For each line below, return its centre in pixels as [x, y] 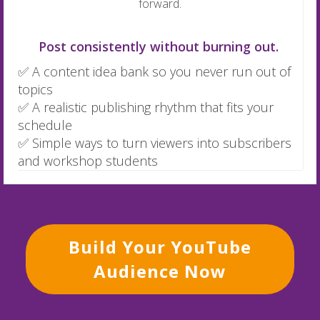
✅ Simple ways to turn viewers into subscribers [155, 143]
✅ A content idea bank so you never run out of [154, 72]
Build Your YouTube [160, 247]
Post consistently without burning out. [160, 47]
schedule [45, 125]
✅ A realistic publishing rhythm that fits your [146, 107]
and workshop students [88, 161]
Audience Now [160, 271]
